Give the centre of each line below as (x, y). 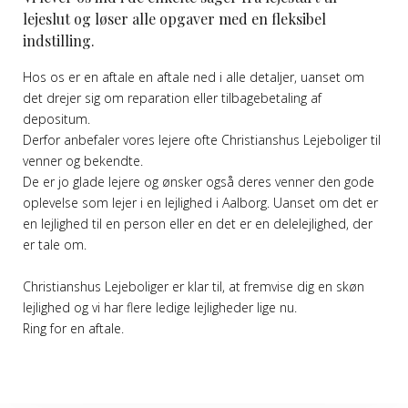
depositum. (56, 119)
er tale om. (55, 245)
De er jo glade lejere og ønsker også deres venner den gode (199, 182)
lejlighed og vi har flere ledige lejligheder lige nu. (160, 308)
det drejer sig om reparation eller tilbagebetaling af (172, 98)
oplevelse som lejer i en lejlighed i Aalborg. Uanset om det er (200, 203)
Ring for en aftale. (73, 329)
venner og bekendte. (83, 161)
